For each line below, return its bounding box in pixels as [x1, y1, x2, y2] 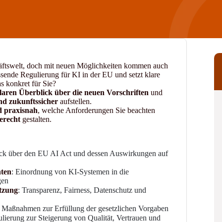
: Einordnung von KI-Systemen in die [11, 167, 129, 176]
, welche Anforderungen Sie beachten [37, 106, 155, 114]
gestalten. [20, 114, 52, 123]
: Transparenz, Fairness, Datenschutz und [17, 185, 146, 194]
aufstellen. [57, 97, 92, 106]
